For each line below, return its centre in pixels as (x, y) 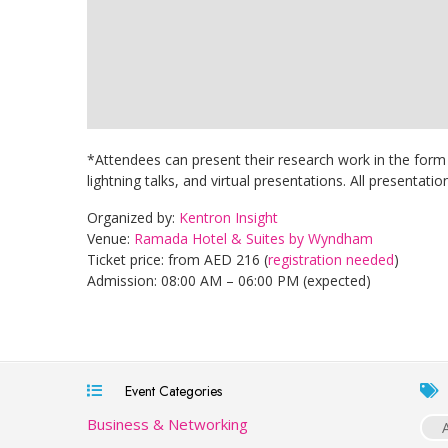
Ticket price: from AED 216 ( (177, 259)
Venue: (110, 238)
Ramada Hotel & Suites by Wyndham (253, 238)
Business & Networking (167, 423)
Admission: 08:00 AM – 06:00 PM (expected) (229, 280)
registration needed (331, 259)
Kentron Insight (228, 217)
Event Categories (169, 390)
